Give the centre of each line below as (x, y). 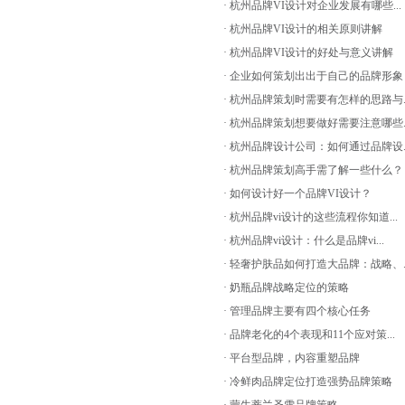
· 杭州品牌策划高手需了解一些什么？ (313, 170)
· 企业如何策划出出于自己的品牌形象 (313, 76)
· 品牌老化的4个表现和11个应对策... (309, 334)
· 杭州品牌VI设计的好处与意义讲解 (308, 52)
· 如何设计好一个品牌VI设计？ (297, 193)
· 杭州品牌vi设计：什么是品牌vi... (304, 240)
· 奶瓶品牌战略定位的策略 (286, 287)
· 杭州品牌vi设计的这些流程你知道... (311, 217)
